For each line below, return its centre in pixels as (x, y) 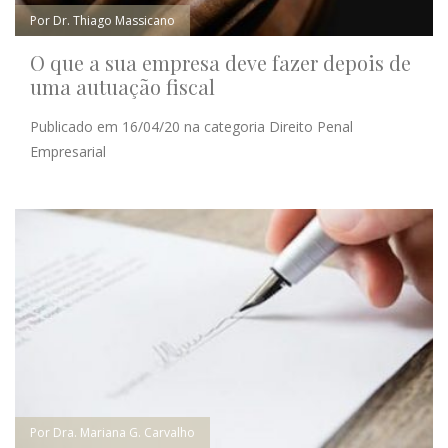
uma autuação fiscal (122, 86)
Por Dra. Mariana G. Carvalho (112, 432)
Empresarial (68, 151)
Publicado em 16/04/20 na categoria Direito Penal (191, 126)
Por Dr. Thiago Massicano (102, 20)
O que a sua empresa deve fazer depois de (220, 62)
